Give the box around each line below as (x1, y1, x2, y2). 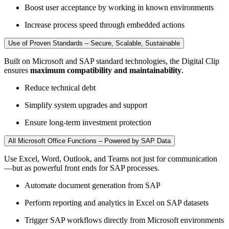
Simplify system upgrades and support (25, 100, 147, 109)
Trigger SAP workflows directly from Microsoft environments (25, 215, 224, 224)
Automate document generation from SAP (25, 180, 161, 190)
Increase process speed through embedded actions (25, 20, 185, 29)
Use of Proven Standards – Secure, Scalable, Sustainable (8, 39, 180, 47)
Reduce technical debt (25, 83, 96, 92)
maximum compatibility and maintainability (30, 65, 181, 75)
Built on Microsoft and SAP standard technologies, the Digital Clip (4, 56, 219, 65)
